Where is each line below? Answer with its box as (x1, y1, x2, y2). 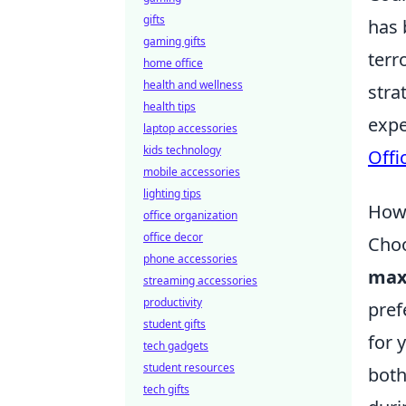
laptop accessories (143, 121, 237, 136)
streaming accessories (143, 273, 257, 288)
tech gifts (143, 382, 189, 397)
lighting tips (143, 186, 201, 201)
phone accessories (143, 251, 237, 266)
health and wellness (143, 77, 243, 92)
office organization (143, 208, 237, 223)
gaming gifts (143, 34, 206, 49)
